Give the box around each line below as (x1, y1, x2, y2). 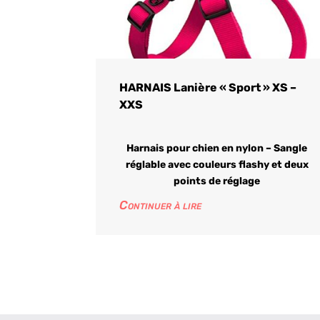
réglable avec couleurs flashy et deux (125, 159, 309, 171)
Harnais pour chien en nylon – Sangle (126, 142, 308, 155)
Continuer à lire (119, 198, 202, 213)
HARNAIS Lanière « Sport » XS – (119, 81, 297, 95)
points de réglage (174, 175, 261, 188)
